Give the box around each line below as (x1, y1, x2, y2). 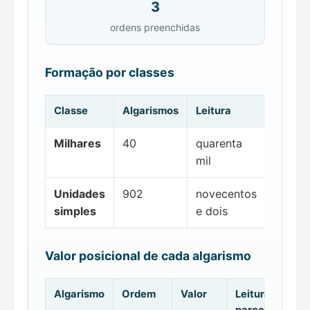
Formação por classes (45, 65, 174, 80)
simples (54, 203, 96, 218)
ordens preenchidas (110, 21, 200, 34)
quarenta (196, 136, 242, 150)
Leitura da (235, 287, 285, 300)
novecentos (196, 186, 257, 201)
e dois (196, 203, 228, 218)
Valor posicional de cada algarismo (45, 248, 251, 263)
